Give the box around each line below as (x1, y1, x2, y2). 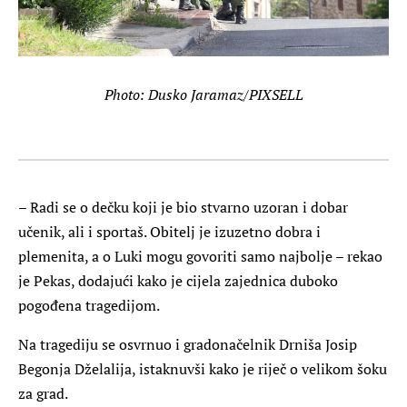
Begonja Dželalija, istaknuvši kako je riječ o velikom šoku (18, 358, 387, 379)
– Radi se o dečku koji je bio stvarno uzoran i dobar (18, 196, 348, 217)
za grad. (18, 382, 68, 403)
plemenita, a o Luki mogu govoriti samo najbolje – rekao (18, 245, 382, 266)
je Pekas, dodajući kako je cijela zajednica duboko (18, 270, 338, 291)
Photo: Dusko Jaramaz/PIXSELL (104, 84, 303, 104)
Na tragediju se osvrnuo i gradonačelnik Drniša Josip (18, 333, 357, 354)
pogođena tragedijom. (18, 294, 160, 315)
